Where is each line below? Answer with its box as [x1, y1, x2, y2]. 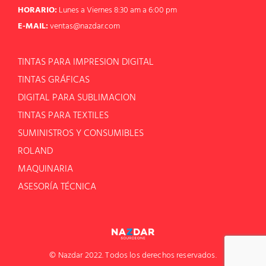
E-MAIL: [18, 20, 48, 34]
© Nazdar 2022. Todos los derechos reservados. [49, 249, 217, 263]
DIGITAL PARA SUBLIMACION [18, 90, 136, 106]
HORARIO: [18, 4, 57, 18]
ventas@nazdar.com [50, 20, 120, 34]
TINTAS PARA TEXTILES [18, 108, 109, 124]
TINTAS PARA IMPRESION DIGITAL [18, 55, 154, 71]
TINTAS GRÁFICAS [18, 72, 90, 88]
